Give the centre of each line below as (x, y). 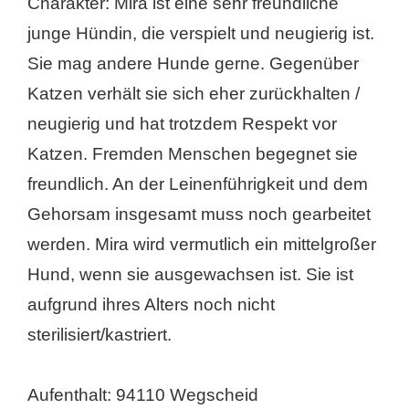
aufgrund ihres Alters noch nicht (151, 304)
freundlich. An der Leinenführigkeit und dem (198, 184)
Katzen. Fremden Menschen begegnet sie (193, 153)
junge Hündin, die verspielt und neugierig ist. (201, 33)
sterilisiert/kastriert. (100, 334)
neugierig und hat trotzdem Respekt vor (182, 123)
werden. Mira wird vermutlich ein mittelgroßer (202, 244)
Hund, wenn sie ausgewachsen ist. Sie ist (190, 274)
